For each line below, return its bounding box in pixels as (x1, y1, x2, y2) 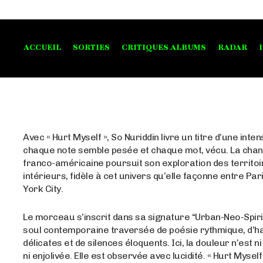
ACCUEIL (23, 42, 61, 53)
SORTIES (73, 42, 110, 53)
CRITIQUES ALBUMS (122, 42, 206, 53)
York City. (23, 183, 63, 194)
